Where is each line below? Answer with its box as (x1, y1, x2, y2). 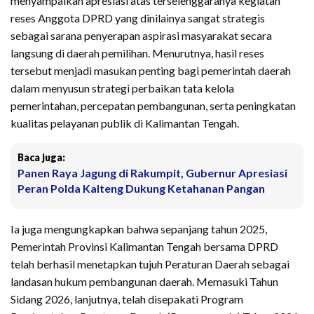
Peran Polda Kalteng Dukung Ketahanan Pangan (18, 182, 265, 196)
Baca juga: (18, 151, 65, 164)
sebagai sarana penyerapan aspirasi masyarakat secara (11, 29, 272, 43)
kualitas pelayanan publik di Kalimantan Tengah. (11, 116, 239, 130)
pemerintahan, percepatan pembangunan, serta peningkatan (11, 99, 296, 113)
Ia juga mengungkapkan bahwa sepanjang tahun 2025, (11, 222, 267, 236)
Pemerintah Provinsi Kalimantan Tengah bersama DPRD (11, 240, 278, 254)
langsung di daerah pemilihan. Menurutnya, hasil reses (11, 46, 264, 60)
